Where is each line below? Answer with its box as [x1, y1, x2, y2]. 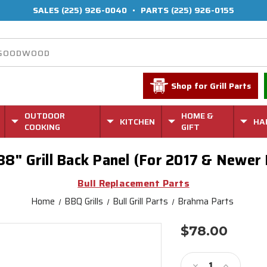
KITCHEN [120, 114, 155, 128]
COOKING [24, 120, 61, 133]
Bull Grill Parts [113, 194, 169, 209]
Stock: [181, 249, 210, 263]
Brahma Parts [178, 194, 234, 209]
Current [181, 237, 217, 252]
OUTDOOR [24, 109, 66, 122]
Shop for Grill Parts [171, 79, 252, 92]
